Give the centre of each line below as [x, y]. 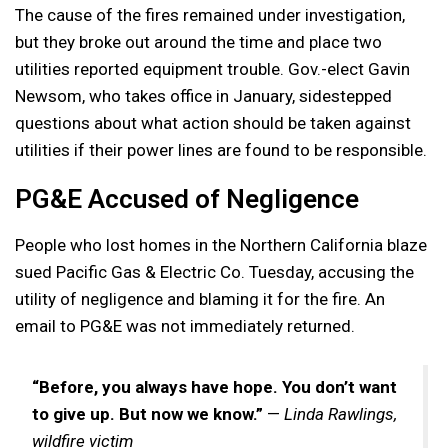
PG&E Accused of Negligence [187, 198]
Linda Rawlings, [340, 413]
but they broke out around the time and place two [198, 41]
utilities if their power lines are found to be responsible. [221, 149]
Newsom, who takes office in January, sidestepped [203, 95]
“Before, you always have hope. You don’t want [214, 386]
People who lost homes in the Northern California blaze [221, 244]
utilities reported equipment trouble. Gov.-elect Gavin [212, 68]
